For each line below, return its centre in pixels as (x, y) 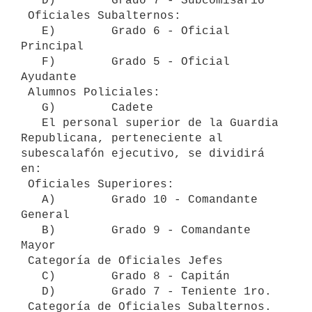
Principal (52, 46)
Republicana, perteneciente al (122, 138)
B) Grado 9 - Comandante (31, 230)
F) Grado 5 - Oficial (31, 62)
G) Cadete (31, 108)
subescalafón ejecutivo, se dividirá (143, 154)
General (45, 215)
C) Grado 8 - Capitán (31, 276)
